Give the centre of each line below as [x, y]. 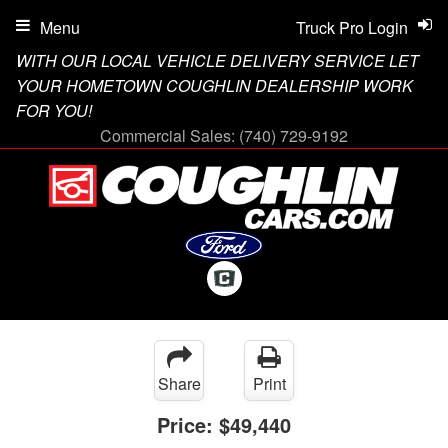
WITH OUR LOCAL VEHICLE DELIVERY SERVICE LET [217, 60]
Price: [188, 424]
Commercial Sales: [169, 135]
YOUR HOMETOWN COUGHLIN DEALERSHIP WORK [214, 85]
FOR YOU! [54, 110]
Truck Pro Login [352, 27]
